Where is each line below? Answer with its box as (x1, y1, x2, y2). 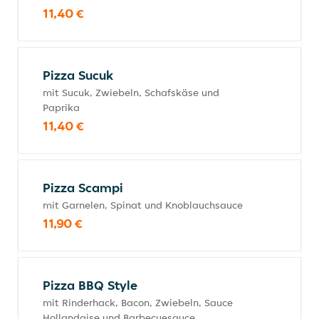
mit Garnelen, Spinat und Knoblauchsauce (43, 199, 243, 211)
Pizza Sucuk (43, 67, 113, 83)
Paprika (43, 101, 80, 114)
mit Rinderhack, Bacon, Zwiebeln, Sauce (43, 296, 233, 309)
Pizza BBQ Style (43, 277, 137, 293)
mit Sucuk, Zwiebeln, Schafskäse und (43, 86, 219, 99)
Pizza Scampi (43, 179, 123, 196)
